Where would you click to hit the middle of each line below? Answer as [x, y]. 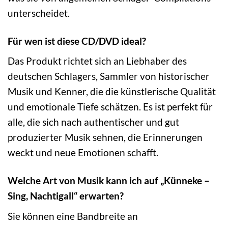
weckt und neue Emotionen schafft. [83, 153]
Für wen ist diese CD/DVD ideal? [77, 41]
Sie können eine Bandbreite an [73, 216]
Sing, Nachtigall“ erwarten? [66, 196]
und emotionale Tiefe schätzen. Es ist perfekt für [110, 107]
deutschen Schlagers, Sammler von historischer [109, 76]
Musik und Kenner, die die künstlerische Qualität [112, 92]
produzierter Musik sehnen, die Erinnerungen [105, 137]
